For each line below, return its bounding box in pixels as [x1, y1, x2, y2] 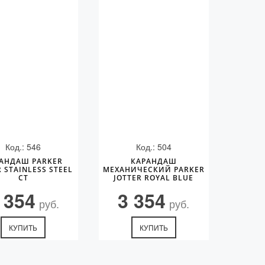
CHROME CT [130, 181, 177, 191]
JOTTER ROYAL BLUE [114, 173, 194, 183]
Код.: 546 [5, 141, 41, 153]
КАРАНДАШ [130, 156, 177, 166]
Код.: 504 [135, 141, 172, 153]
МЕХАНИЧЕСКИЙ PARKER [102, 164, 205, 174]
